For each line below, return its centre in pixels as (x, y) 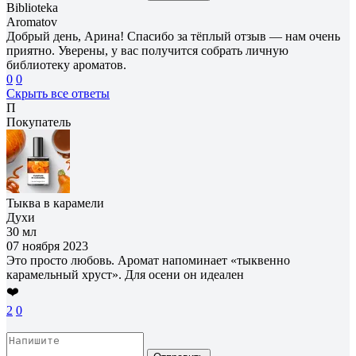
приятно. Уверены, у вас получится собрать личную (147, 50)
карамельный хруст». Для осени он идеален (125, 274)
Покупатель (39, 122)
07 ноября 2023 (47, 246)
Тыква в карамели (55, 203)
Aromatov (32, 21)
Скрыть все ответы (58, 93)
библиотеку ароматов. (66, 64)
